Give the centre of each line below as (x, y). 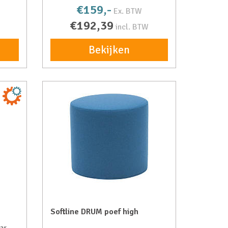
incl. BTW (132, 27)
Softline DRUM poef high (95, 212)
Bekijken (109, 50)
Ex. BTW (128, 11)
